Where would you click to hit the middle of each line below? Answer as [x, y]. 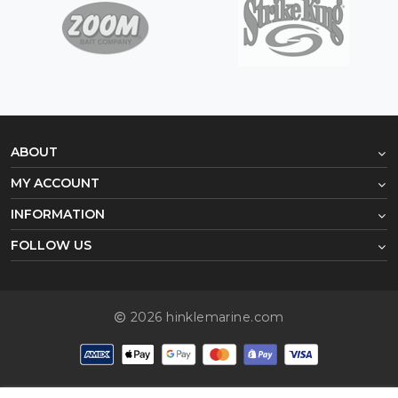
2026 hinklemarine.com [205, 317]
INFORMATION [58, 214]
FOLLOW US [51, 245]
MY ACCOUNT [55, 183]
